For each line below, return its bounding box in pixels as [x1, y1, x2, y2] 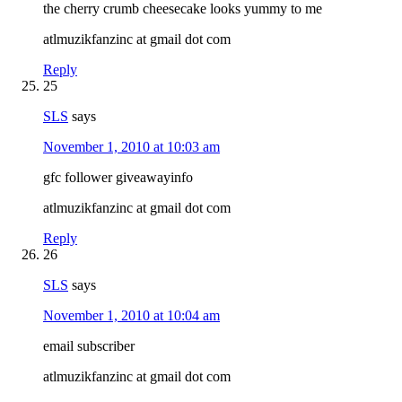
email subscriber [43, 337, 135, 354]
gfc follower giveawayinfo [43, 169, 193, 185]
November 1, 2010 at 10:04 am [43, 307, 220, 323]
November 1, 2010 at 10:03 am [43, 138, 220, 154]
